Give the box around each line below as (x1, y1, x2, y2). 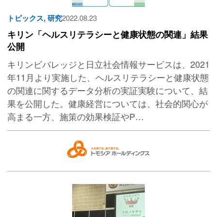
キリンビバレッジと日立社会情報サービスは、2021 (7, 58, 210, 71)
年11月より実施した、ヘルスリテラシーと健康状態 (7, 71, 209, 84)
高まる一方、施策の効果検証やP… (7, 110, 144, 123)
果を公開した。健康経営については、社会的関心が (7, 97, 208, 110)
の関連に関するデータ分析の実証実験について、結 (7, 84, 208, 97)
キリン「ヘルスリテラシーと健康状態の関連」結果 (7, 28, 208, 41)
